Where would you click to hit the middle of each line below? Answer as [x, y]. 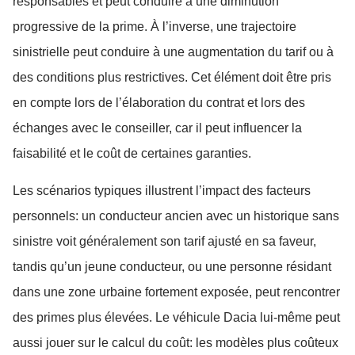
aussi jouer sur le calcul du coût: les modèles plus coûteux [176, 342]
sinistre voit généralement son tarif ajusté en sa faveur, [164, 241]
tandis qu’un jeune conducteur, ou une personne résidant [172, 266]
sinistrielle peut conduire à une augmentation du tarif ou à [173, 52]
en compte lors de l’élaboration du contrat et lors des [159, 103]
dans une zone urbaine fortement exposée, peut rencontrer [176, 292]
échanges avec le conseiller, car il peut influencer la [157, 128]
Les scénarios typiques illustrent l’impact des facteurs [162, 190]
